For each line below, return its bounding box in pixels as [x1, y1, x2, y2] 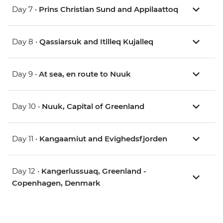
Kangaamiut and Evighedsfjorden [39, 134, 167, 144]
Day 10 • [12, 102, 42, 111]
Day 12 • [12, 166, 41, 176]
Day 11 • [12, 134, 39, 144]
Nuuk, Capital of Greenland [42, 102, 144, 111]
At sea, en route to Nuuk [39, 69, 131, 79]
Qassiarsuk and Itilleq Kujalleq [39, 37, 153, 47]
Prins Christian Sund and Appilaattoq [39, 4, 178, 14]
